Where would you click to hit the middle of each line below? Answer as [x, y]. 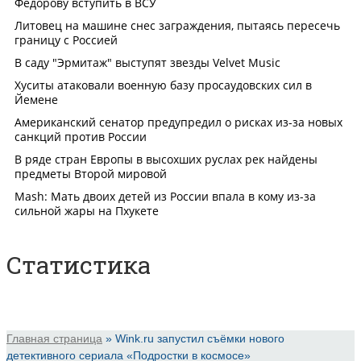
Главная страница [54, 338]
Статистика [79, 264]
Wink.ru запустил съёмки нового [200, 338]
